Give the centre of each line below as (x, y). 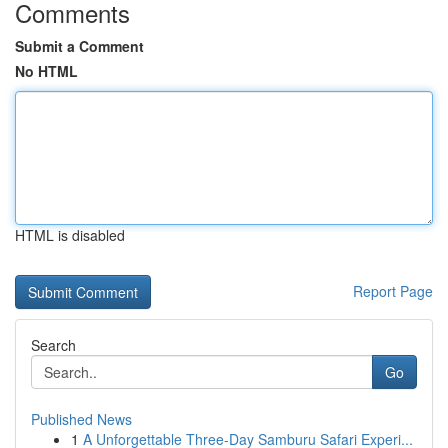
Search (53, 345)
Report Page (393, 291)
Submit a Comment (79, 46)
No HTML (46, 71)
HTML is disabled (70, 235)
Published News (81, 419)
